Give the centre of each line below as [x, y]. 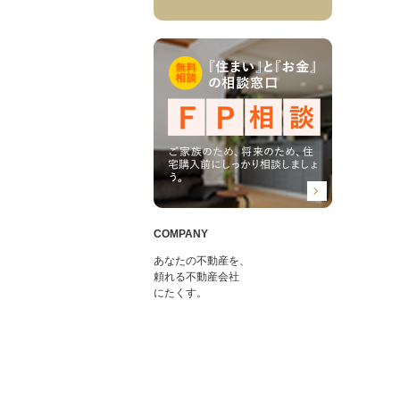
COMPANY [181, 234]
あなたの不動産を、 [202, 261]
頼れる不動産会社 [196, 277]
